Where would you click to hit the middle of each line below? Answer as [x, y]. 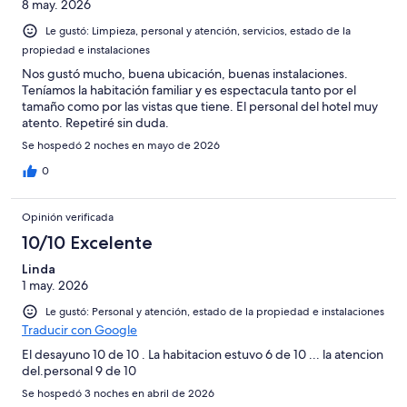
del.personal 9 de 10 [79, 370]
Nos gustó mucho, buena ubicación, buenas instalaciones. [185, 73]
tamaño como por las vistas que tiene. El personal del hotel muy [200, 106]
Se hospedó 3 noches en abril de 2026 [118, 393]
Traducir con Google [79, 329]
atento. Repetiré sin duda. [95, 122]
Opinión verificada [68, 217]
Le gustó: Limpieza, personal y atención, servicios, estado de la [198, 30]
